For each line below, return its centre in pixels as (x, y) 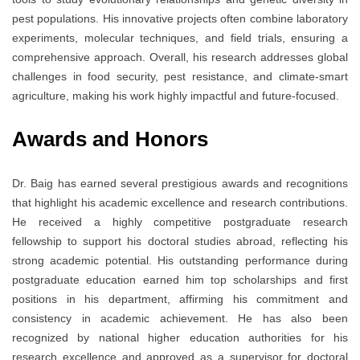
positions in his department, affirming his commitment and (180, 299)
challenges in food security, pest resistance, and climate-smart (180, 77)
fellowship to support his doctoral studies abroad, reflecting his (180, 241)
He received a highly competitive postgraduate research (180, 222)
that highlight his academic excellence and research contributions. (180, 203)
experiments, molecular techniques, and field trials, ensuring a (180, 38)
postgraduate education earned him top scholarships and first (180, 280)
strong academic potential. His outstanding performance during (180, 261)
